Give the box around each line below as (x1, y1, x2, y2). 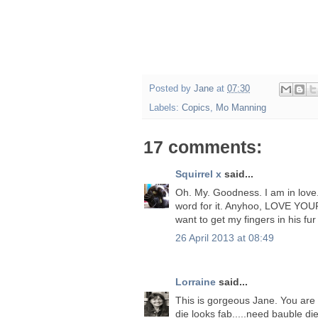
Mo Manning (216, 102, 266, 113)
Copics (182, 102, 210, 113)
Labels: (149, 102, 182, 113)
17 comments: (143, 136, 262, 157)
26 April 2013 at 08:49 (175, 231, 274, 243)
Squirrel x (175, 168, 221, 180)
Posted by (149, 84, 194, 94)
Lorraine (175, 275, 216, 287)
